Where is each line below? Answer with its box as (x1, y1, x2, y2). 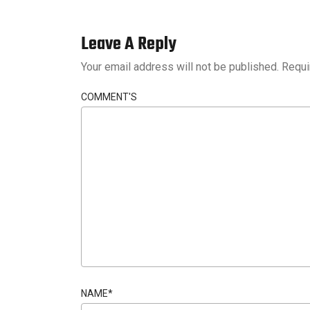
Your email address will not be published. (81, 60, 279, 73)
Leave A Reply (81, 30, 176, 58)
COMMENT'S (81, 91, 137, 102)
